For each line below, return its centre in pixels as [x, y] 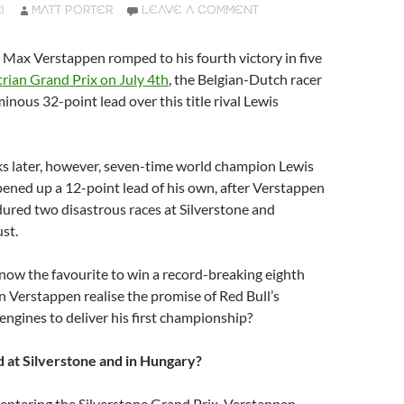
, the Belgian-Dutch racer [245, 79]
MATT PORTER [72, 10]
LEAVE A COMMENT [200, 10]
